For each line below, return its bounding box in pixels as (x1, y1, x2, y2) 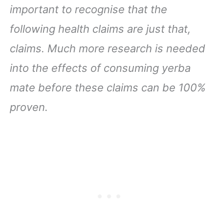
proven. (10, 100, 51, 113)
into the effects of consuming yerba (10, 61, 191, 74)
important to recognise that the (10, 2, 167, 16)
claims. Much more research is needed (10, 42, 205, 55)
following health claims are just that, (10, 22, 191, 35)
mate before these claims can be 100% (10, 81, 206, 94)
